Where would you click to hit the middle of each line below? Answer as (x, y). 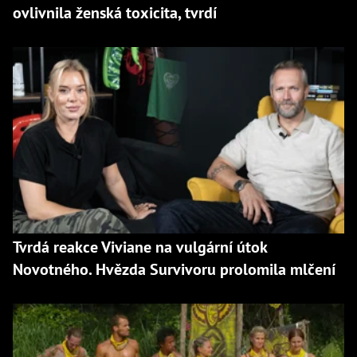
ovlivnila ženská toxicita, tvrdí (115, 12)
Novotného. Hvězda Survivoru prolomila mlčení (174, 269)
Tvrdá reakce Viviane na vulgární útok (140, 247)
